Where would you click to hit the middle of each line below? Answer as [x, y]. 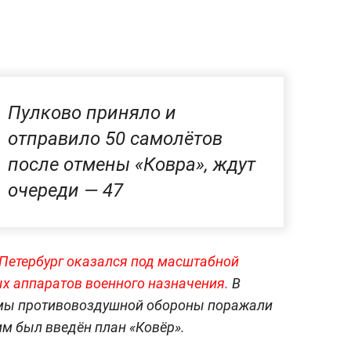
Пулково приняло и [92, 112]
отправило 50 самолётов [115, 138]
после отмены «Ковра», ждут [132, 164]
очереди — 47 [65, 190]
